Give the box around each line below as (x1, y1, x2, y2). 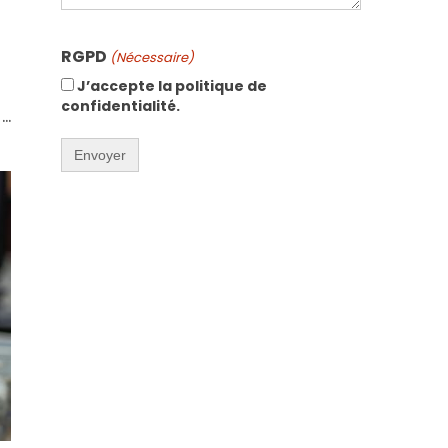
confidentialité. (61, 96, 180, 116)
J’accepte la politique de (77, 76, 267, 96)
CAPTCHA (60, 28, 143, 51)
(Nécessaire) (110, 48, 195, 67)
